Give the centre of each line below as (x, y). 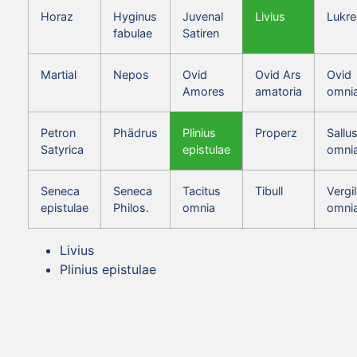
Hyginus (135, 16)
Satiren (201, 33)
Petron (58, 132)
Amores (204, 91)
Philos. (131, 207)
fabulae (133, 33)
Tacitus (202, 190)
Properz (276, 132)
